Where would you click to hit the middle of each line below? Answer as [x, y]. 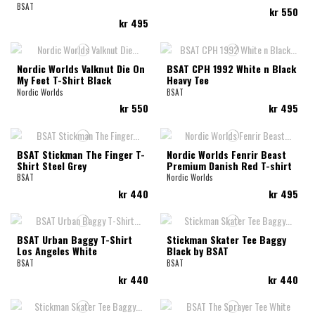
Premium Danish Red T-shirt [230, 165]
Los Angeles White [57, 251]
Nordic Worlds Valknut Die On [81, 68]
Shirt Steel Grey [51, 165]
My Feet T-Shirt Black [64, 79]
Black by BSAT [198, 251]
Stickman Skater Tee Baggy [227, 240]
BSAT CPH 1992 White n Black [232, 68]
